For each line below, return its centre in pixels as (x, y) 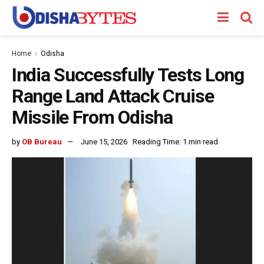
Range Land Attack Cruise (113, 96)
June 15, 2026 (104, 141)
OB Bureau (42, 141)
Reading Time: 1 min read (175, 141)
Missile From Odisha (92, 117)
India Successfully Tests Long (128, 75)
